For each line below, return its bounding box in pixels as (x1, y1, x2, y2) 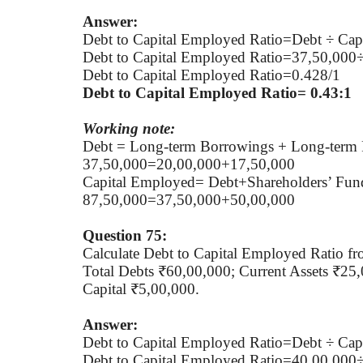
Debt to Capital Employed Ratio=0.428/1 (83, 66, 340, 83)
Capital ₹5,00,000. (83, 280, 199, 297)
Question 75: (83, 226, 167, 244)
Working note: (83, 119, 175, 137)
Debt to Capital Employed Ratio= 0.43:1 (83, 83, 352, 101)
